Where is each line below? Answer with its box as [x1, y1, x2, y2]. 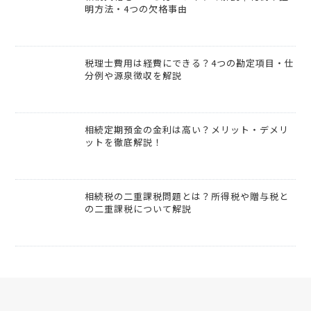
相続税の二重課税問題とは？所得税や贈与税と [85, 190, 289, 203]
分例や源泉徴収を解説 [85, 69, 183, 83]
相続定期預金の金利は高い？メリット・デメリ [85, 123, 289, 137]
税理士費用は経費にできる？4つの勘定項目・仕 [85, 56, 295, 70]
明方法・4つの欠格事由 [85, 2, 188, 16]
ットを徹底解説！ [85, 135, 163, 149]
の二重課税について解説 [85, 202, 192, 216]
